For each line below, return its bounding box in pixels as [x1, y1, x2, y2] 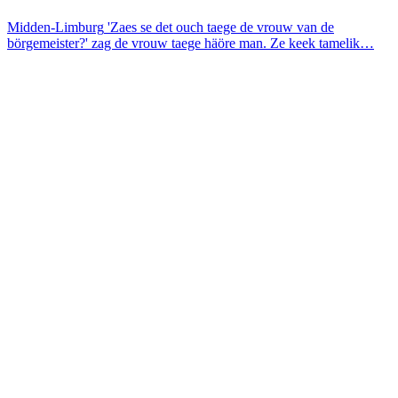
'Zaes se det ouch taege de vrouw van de [107, 19, 334, 35]
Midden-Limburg [7, 19, 104, 35]
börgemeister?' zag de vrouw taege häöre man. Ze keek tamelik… [7, 35, 374, 51]
